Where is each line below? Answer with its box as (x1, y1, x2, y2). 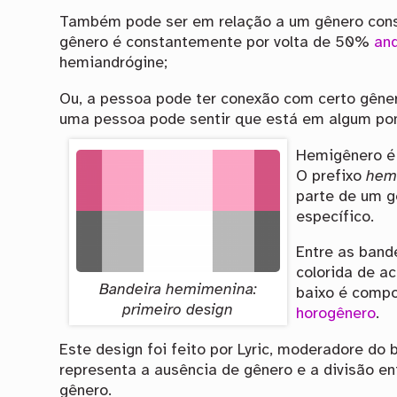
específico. (296, 208, 375, 225)
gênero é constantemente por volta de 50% (59, 35, 375, 51)
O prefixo (296, 167, 367, 184)
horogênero (296, 306, 377, 323)
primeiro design (122, 302, 234, 319)
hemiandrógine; (59, 55, 168, 72)
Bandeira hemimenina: (98, 282, 257, 299)
